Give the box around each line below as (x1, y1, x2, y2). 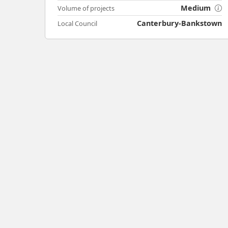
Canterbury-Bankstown (137, 18, 222, 28)
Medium (181, 3, 213, 13)
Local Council (58, 19, 97, 28)
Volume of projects (58, 4, 115, 13)
